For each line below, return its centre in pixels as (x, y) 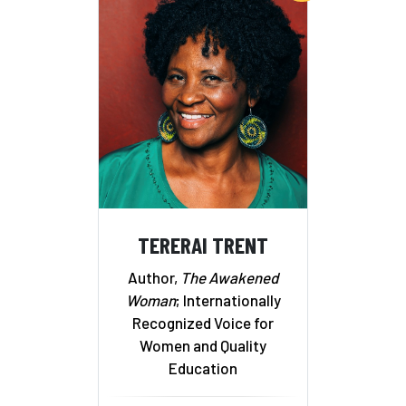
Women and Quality (203, 345)
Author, (154, 277)
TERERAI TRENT (203, 245)
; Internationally (228, 300)
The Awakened (229, 277)
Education (203, 367)
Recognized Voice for (203, 322)
